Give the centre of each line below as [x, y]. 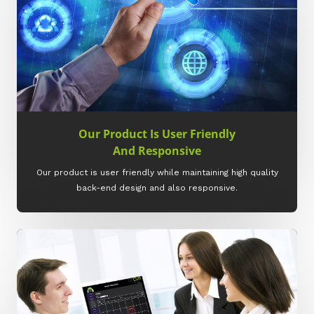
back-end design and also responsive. [157, 188]
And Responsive [157, 151]
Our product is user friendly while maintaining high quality [157, 173]
